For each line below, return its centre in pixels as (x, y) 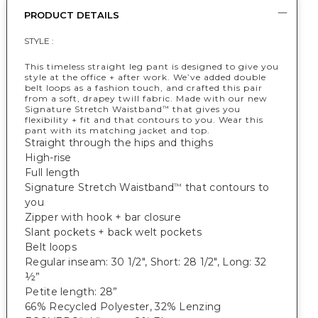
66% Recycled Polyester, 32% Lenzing (123, 307)
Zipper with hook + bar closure (103, 217)
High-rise (48, 158)
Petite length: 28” (71, 292)
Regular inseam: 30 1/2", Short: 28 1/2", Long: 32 (146, 262)
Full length (53, 172)
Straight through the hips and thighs (119, 143)
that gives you (205, 109)
